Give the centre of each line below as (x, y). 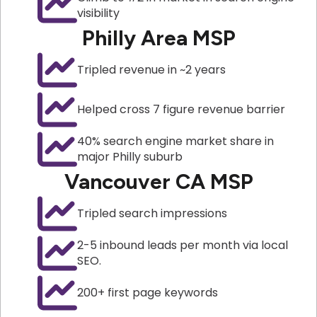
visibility (98, 13)
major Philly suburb (130, 156)
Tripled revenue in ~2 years (151, 69)
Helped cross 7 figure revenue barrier (181, 109)
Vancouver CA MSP (158, 181)
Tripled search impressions (152, 213)
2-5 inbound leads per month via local (183, 245)
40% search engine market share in (175, 141)
